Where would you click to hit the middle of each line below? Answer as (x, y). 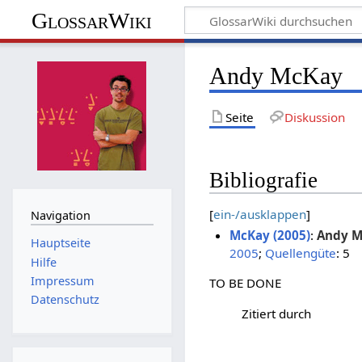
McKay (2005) (269, 236)
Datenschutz (65, 300)
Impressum (62, 280)
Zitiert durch (277, 313)
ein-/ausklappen (260, 214)
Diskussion (314, 117)
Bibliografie (264, 180)
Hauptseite (60, 243)
